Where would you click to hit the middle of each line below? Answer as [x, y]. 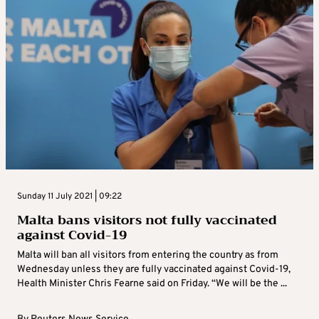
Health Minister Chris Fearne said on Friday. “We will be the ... [152, 284]
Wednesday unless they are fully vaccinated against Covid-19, [154, 270]
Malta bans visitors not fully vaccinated [147, 220]
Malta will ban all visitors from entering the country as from [148, 256]
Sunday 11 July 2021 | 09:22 [69, 197]
